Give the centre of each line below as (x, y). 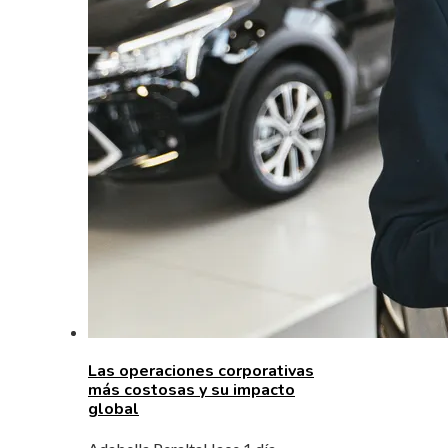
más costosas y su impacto (191, 389)
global (113, 408)
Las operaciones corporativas (201, 370)
